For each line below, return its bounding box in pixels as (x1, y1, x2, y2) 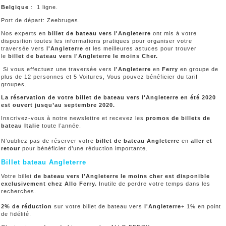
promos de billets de (146, 115, 210, 121)
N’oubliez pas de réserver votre (1, 137, 96, 144)
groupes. (1, 81, 27, 87)
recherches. (1, 188, 36, 194)
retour (1, 145, 20, 151)
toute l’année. (40, 122, 81, 129)
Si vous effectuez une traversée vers (1, 66, 114, 72)
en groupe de (180, 66, 218, 72)
